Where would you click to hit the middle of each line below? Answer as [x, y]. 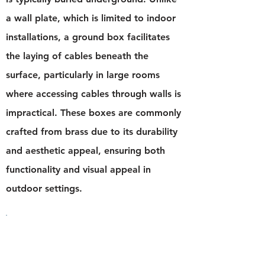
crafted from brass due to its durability [92, 132]
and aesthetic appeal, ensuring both [85, 151]
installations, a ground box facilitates [88, 37]
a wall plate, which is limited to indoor [91, 18]
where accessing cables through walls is [93, 94]
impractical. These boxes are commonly [93, 113]
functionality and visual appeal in [78, 169]
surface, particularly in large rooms [83, 75]
